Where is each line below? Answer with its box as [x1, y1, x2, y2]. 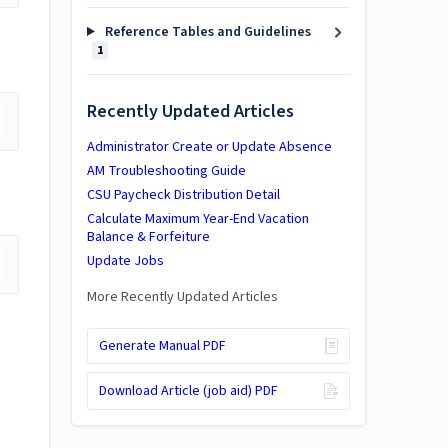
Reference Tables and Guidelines [101, 22, 311, 42]
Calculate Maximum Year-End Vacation [87, 208, 309, 229]
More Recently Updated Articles [87, 286, 278, 307]
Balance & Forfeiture [87, 226, 210, 247]
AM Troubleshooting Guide [87, 160, 246, 181]
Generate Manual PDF [98, 336, 226, 356]
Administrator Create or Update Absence [87, 136, 332, 157]
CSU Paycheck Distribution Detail [87, 184, 280, 205]
